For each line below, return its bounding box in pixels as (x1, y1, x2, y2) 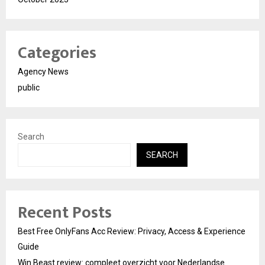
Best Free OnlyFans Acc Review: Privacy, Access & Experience (18, 226, 245, 236)
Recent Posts (18, 198, 112, 227)
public (18, 82, 40, 92)
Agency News (18, 66, 69, 76)
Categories (18, 38, 96, 67)
